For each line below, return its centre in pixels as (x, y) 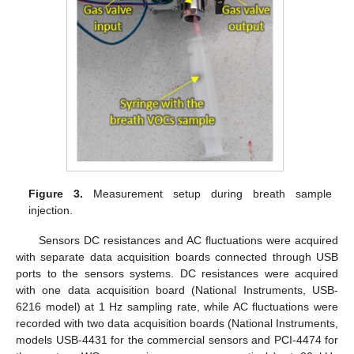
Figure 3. (56, 193)
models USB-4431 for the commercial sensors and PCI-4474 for (177, 339)
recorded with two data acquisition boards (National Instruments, (177, 323)
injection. (51, 210)
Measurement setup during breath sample (207, 193)
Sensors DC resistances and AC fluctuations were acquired (188, 240)
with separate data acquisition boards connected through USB (177, 256)
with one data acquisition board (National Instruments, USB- (177, 290)
